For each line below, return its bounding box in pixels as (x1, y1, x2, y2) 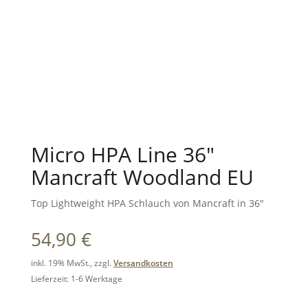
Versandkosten (113, 256, 173, 269)
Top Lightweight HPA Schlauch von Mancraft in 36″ (30, 196, 264, 210)
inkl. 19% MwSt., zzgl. (30, 256, 113, 269)
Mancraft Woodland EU (30, 162, 254, 191)
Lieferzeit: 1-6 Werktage (30, 272, 122, 285)
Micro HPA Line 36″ (30, 140, 214, 168)
